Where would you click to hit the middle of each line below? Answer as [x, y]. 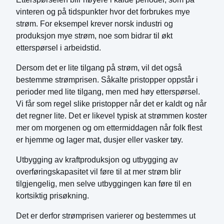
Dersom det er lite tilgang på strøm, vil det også [99, 68]
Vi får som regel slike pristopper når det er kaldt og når [111, 104]
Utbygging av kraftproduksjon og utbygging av [97, 160]
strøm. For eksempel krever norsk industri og [94, 24]
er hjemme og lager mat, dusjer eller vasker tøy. [99, 140]
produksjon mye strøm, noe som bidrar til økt [94, 36]
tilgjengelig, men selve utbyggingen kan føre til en [104, 184]
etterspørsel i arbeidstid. [58, 48]
